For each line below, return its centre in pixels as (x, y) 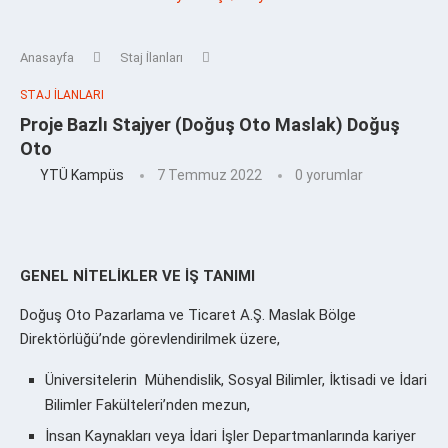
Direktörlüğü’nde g (79, 338)
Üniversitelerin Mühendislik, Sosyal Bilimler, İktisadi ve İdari (236, 379)
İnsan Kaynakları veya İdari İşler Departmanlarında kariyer (230, 435)
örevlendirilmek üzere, (209, 338)
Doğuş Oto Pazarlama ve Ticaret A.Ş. (144, 314)
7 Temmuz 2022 (209, 174)
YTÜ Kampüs (82, 174)
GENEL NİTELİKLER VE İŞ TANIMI (137, 275)
